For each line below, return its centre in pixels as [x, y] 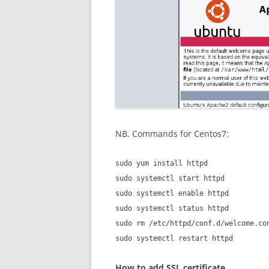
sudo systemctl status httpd [172, 208]
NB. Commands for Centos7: [172, 133]
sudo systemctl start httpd [170, 178]
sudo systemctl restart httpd [174, 238]
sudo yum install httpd [162, 163]
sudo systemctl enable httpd [172, 193]
